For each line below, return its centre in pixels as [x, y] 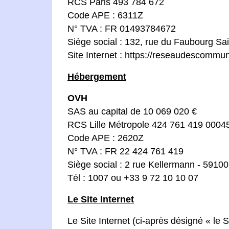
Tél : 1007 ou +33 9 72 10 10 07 [133, 178]
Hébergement [97, 77]
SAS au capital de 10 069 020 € [132, 111]
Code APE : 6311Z [105, 15]
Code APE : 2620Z [106, 138]
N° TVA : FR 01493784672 [122, 29]
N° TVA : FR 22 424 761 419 [125, 151]
